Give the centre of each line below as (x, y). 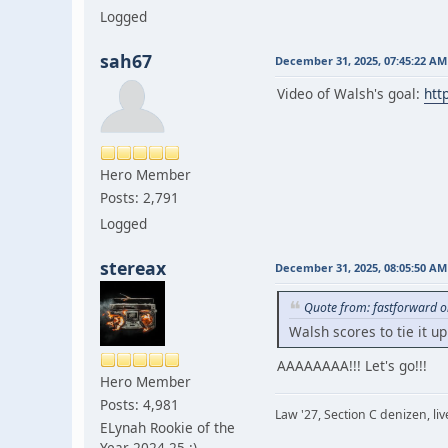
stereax (133, 267)
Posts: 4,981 (139, 404)
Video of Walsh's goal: (350, 93)
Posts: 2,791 (139, 197)
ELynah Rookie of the (167, 427)
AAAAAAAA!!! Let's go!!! (352, 365)
